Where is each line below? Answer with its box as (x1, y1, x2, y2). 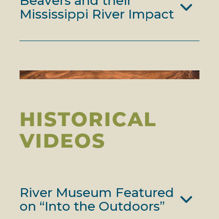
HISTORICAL (20, 107, 156, 131)
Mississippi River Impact (20, 6, 174, 22)
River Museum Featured (20, 184, 174, 200)
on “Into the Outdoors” (20, 198, 165, 214)
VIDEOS (20, 128, 106, 153)
